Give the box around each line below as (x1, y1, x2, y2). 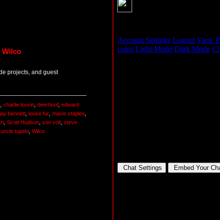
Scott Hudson (7, 119, 39, 126)
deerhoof (37, 102, 58, 108)
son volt (42, 119, 61, 126)
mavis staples (52, 110, 85, 117)
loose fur (28, 110, 49, 117)
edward (61, 102, 79, 108)
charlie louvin (3, 102, 34, 108)
